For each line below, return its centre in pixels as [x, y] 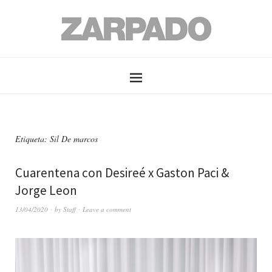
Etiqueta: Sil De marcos [56, 139]
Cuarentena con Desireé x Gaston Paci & [122, 173]
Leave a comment [107, 209]
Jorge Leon [46, 190]
